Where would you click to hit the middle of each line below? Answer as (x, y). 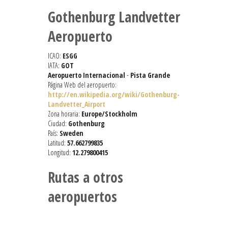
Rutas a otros (85, 177)
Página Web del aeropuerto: (82, 85)
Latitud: (58, 143)
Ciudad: (58, 124)
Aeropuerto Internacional (87, 75)
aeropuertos (82, 197)
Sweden (72, 133)
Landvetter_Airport (77, 104)
